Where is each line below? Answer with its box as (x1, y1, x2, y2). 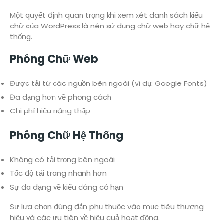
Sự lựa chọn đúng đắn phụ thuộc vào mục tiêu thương (10, 201, 204, 212)
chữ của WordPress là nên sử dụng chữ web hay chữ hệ (10, 20, 210, 31)
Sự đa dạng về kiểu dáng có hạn (10, 181, 123, 192)
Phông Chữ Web (10, 51, 98, 67)
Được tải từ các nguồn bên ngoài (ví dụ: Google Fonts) (10, 78, 207, 89)
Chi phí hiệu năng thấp (10, 106, 90, 116)
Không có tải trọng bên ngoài (10, 154, 115, 165)
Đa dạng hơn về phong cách (10, 92, 111, 103)
